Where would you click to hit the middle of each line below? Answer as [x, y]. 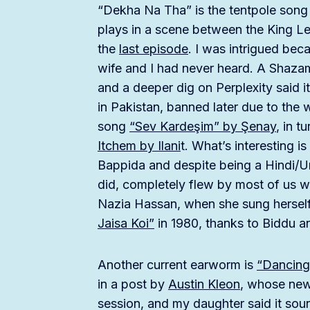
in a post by [133, 284]
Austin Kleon [204, 284]
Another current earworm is [177, 265]
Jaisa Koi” [126, 224]
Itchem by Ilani [139, 146]
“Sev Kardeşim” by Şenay [203, 127]
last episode [154, 49]
